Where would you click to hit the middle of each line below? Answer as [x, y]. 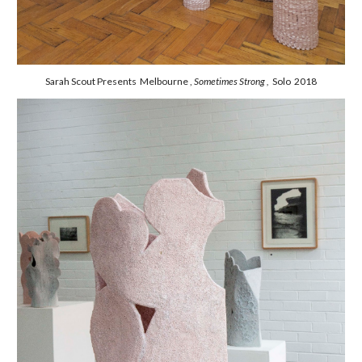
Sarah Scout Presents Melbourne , [120, 82]
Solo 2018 [294, 82]
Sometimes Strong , [232, 82]
